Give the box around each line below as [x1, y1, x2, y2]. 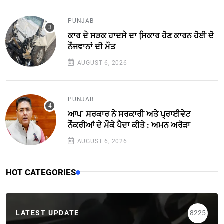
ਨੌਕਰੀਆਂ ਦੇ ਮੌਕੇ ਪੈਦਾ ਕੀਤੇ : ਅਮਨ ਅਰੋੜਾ [68, 120, 190, 130]
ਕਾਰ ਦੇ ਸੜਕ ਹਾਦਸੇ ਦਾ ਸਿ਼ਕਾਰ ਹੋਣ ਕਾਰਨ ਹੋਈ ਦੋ [68, 30, 214, 40]
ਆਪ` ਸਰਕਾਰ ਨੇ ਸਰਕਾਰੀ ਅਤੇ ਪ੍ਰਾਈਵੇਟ [68, 109, 190, 119]
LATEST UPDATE [16, 209, 79, 217]
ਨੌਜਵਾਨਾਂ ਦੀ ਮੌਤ [68, 41, 115, 51]
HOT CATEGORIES [6, 167, 76, 177]
